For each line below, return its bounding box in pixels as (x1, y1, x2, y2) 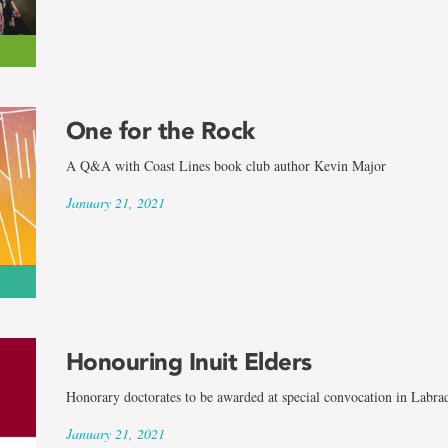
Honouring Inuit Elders (65, 346, 312, 376)
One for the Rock (65, 116, 255, 146)
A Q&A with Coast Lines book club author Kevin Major (65, 156, 386, 176)
